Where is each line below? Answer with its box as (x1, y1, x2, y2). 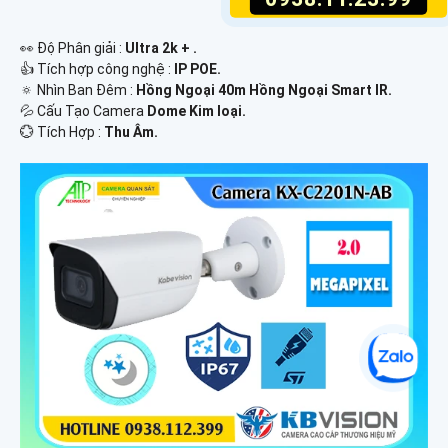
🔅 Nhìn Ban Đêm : (20, 81, 136, 98)
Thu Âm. (104, 123, 158, 140)
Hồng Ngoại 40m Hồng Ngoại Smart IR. (136, 81, 392, 98)
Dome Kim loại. (147, 102, 246, 119)
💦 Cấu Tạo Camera (20, 102, 147, 119)
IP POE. (174, 60, 221, 77)
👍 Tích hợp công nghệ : (20, 60, 174, 77)
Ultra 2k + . (125, 39, 197, 56)
